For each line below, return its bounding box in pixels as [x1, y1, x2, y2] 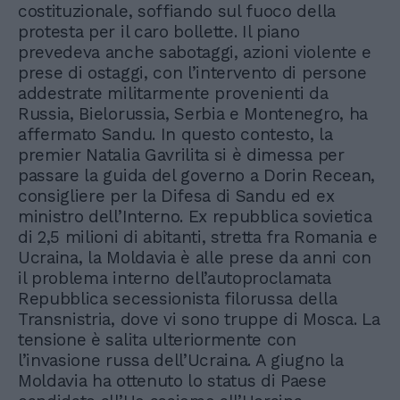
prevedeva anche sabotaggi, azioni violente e [18, 41, 371, 62]
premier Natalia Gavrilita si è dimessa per [18, 144, 345, 165]
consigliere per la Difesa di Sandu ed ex [18, 185, 335, 206]
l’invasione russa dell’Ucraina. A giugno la [18, 349, 344, 371]
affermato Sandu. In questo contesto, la [18, 123, 333, 145]
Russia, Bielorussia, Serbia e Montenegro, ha [18, 103, 368, 124]
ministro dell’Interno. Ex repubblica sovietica [18, 205, 372, 227]
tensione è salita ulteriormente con [18, 329, 296, 350]
